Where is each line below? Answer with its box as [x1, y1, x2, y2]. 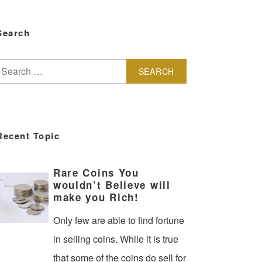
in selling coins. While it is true [53, 232, 178, 246]
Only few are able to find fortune [53, 213, 184, 227]
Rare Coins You [53, 166, 139, 180]
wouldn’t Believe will [53, 178, 171, 192]
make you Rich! [53, 190, 139, 204]
